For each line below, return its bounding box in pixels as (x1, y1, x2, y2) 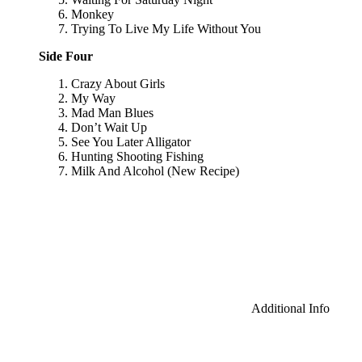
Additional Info (249, 301, 330, 315)
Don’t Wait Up (71, 120, 147, 134)
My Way (71, 90, 116, 105)
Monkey (71, 6, 114, 21)
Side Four (39, 48, 93, 63)
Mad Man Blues (71, 105, 154, 120)
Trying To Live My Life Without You (71, 21, 261, 36)
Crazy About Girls (71, 76, 165, 90)
